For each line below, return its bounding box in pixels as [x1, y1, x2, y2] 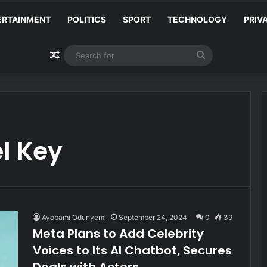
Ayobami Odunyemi [42, 213, 106, 222]
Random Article [59, 49, 129, 61]
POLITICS [67, 14, 106, 24]
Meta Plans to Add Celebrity [33, 225, 204, 242]
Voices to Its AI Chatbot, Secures [33, 242, 232, 259]
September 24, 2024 [119, 213, 187, 222]
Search [204, 49, 236, 61]
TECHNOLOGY [167, 14, 227, 24]
